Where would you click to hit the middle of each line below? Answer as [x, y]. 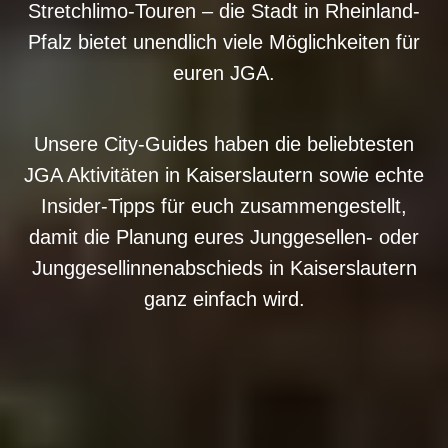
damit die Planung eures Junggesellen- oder [224, 236]
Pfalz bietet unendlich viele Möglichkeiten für [224, 41]
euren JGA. [224, 72]
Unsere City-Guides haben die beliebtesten [224, 143]
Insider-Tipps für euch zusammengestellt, [224, 205]
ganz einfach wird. [224, 298]
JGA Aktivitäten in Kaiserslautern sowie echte [224, 174]
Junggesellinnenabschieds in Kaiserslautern [224, 267]
